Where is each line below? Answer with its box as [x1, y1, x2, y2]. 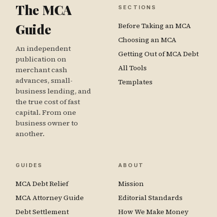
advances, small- [15, 76, 73, 86]
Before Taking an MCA [118, 21, 191, 31]
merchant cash [15, 65, 67, 75]
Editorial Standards [118, 193, 183, 203]
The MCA [15, 1, 72, 19]
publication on [15, 54, 66, 64]
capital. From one [15, 108, 76, 118]
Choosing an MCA [118, 35, 176, 45]
